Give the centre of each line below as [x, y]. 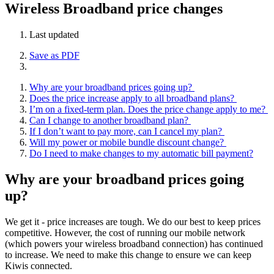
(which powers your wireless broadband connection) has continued [134, 243]
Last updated [54, 34]
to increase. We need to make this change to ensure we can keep [128, 254]
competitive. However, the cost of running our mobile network [125, 232]
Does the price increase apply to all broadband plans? [133, 98]
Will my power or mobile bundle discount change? [128, 142]
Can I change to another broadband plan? [110, 120]
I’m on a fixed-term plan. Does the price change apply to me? [149, 109]
